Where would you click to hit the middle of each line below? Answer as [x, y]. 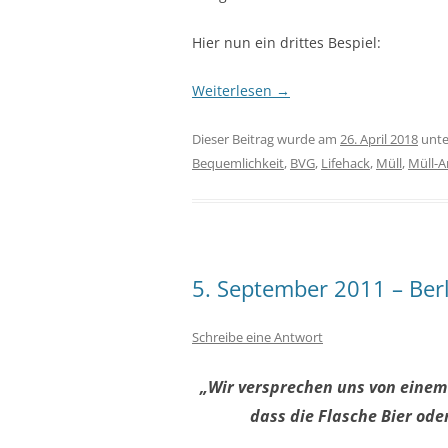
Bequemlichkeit [238, 163]
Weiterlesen [234, 90]
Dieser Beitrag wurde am [266, 139]
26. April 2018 [379, 139]
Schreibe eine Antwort [257, 337]
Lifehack [345, 163]
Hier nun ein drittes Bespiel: [286, 42]
